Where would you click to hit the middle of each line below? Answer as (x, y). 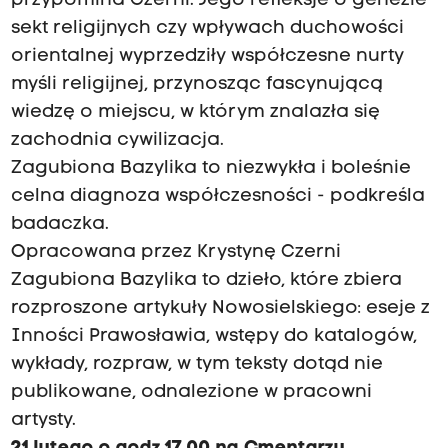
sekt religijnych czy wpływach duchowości (207, 29)
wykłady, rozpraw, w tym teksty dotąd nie (196, 365)
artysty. (43, 421)
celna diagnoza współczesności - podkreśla (217, 197)
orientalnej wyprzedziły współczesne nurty (207, 57)
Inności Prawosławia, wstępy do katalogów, (213, 337)
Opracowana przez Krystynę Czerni (175, 253)
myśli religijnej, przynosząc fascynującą (196, 85)
